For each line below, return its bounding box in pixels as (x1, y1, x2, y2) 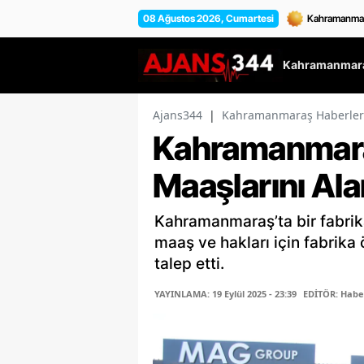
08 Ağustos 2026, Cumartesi (143, 11, 274, 24)
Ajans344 (153, 107, 202, 123)
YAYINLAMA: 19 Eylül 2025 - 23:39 (154, 288, 297, 301)
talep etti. (154, 254, 224, 274)
